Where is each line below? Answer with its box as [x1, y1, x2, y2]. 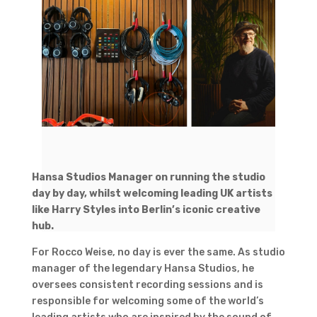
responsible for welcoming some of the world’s [31, 294, 264, 307]
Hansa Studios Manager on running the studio [31, 171, 265, 183]
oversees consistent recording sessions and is [31, 278, 263, 291]
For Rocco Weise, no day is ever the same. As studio [31, 246, 285, 258]
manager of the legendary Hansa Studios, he [31, 262, 254, 275]
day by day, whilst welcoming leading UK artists [31, 187, 272, 200]
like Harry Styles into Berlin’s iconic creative [31, 203, 260, 216]
